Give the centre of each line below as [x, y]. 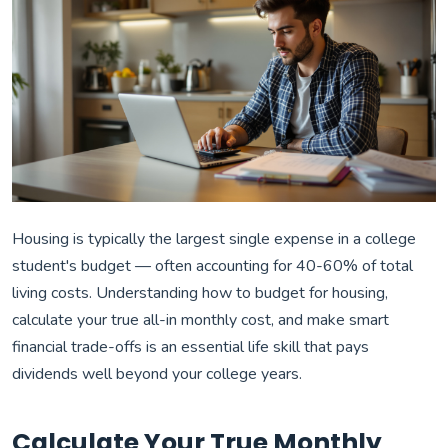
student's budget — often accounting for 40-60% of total [212, 266]
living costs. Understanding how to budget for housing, [200, 293]
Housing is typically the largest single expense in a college [214, 239]
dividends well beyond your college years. [157, 374]
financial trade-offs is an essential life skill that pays [190, 347]
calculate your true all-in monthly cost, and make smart [200, 320]
